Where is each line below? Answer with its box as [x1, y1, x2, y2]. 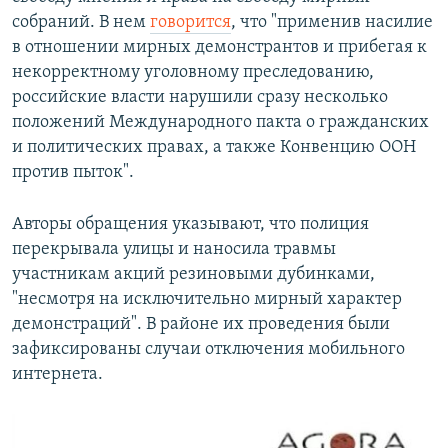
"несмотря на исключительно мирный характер [12, 290, 402, 310]
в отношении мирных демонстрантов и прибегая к [12, 38, 427, 58]
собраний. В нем [12, 13, 150, 33]
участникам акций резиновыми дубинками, [12, 265, 375, 285]
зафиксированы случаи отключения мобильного [12, 340, 405, 360]
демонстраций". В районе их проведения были [12, 315, 390, 335]
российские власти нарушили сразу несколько [12, 88, 388, 108]
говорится [150, 13, 231, 33]
